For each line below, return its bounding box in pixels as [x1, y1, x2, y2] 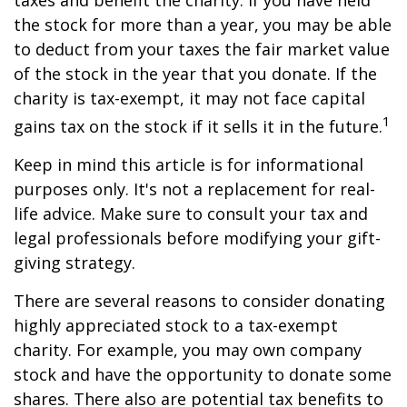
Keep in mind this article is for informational [14, 154, 363, 175]
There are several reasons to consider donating [14, 290, 385, 312]
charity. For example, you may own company [14, 339, 362, 361]
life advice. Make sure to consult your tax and [14, 203, 368, 224]
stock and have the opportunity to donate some [14, 363, 392, 385]
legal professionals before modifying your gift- [14, 227, 381, 249]
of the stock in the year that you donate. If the [14, 63, 377, 84]
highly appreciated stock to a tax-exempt [14, 314, 338, 336]
